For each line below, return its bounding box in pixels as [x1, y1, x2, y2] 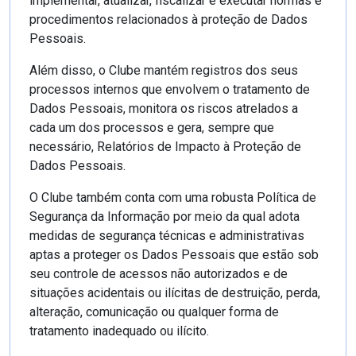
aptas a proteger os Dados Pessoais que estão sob [29, 246, 319, 262]
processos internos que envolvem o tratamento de [29, 81, 310, 97]
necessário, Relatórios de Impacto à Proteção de [29, 138, 301, 154]
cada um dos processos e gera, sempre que [29, 119, 274, 135]
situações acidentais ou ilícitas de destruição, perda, [29, 284, 320, 300]
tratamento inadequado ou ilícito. [29, 323, 209, 339]
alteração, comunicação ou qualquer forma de [29, 304, 279, 319]
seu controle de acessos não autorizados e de [29, 265, 288, 281]
